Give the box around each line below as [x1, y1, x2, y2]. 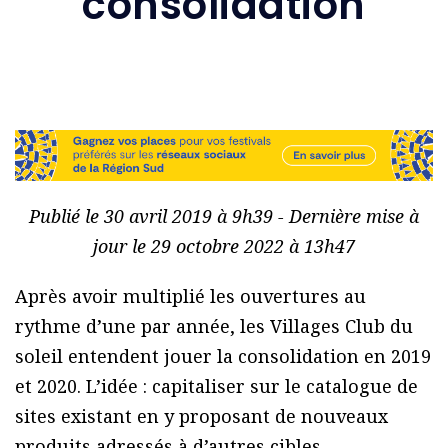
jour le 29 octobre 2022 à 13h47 [93, 234, 355, 259]
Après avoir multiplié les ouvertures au [15, 284, 366, 309]
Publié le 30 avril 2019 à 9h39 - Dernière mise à [29, 204, 419, 229]
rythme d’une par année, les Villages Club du [15, 314, 413, 339]
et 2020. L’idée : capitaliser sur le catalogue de [15, 374, 418, 399]
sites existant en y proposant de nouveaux [15, 404, 388, 429]
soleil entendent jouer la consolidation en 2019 [15, 344, 431, 369]
